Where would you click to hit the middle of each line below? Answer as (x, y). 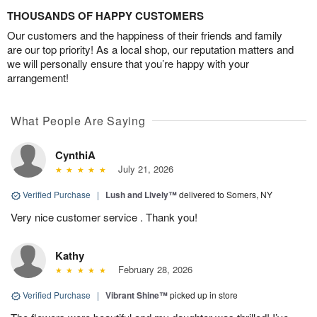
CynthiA (75, 155)
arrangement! (38, 78)
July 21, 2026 (143, 169)
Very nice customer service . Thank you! (104, 217)
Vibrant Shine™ (137, 295)
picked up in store (204, 295)
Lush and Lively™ (141, 195)
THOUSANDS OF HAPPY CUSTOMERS (105, 16)
